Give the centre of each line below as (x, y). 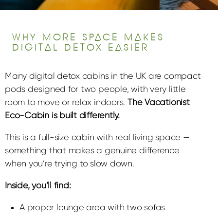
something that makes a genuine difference (92, 151)
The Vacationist (159, 102)
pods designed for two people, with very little (95, 89)
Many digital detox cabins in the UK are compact (103, 76)
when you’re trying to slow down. (70, 164)
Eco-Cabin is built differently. (63, 116)
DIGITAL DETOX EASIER (81, 48)
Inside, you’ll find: (38, 186)
